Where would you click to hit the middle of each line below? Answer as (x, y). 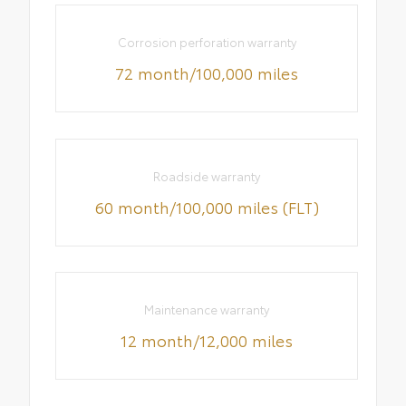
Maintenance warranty (207, 309)
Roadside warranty (207, 175)
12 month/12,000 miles (207, 340)
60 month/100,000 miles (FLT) (207, 206)
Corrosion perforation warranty (207, 42)
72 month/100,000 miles (207, 73)
